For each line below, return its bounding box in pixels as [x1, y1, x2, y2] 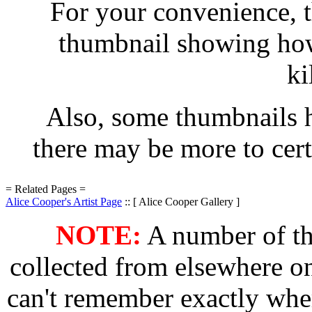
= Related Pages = [6, 183, 86, 195]
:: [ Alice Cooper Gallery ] [122, 196, 240, 208]
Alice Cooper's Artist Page [6, 196, 122, 208]
